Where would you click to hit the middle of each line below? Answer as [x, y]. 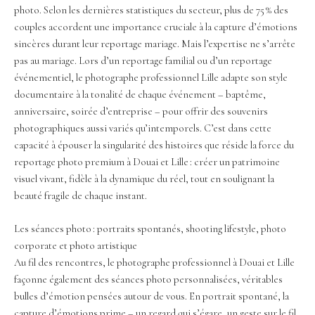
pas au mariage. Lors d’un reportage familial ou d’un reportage [143, 60]
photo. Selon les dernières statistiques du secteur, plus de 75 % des [151, 10]
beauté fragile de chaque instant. [81, 195]
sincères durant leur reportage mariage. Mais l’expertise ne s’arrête [155, 44]
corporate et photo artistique [76, 246]
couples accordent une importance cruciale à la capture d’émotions [156, 27]
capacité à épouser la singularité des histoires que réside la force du [154, 145]
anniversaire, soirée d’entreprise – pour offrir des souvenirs [141, 111]
